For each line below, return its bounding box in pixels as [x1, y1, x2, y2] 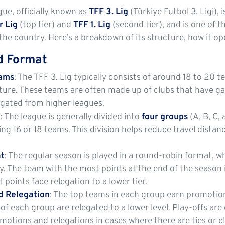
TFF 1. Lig [73, 19, 111, 31]
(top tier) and [18, 19, 74, 31]
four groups [142, 111, 188, 123]
